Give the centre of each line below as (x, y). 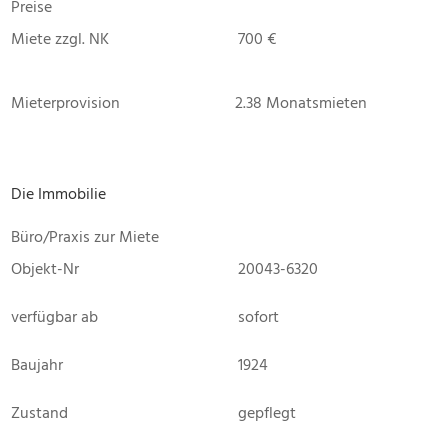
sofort (258, 316)
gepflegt (267, 412)
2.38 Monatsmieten (301, 102)
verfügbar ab (54, 316)
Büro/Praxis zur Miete (85, 236)
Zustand (39, 412)
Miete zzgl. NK (60, 38)
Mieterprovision (65, 102)
